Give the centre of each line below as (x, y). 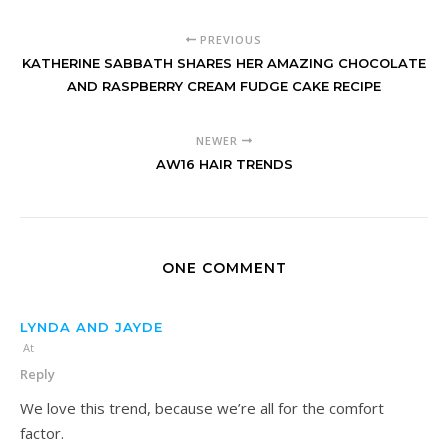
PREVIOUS (228, 39)
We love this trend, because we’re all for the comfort (202, 407)
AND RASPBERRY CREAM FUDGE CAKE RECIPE (224, 85)
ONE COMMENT (224, 267)
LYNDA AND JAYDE (91, 326)
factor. (42, 432)
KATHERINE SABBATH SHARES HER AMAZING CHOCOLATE (224, 62)
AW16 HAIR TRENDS (224, 163)
